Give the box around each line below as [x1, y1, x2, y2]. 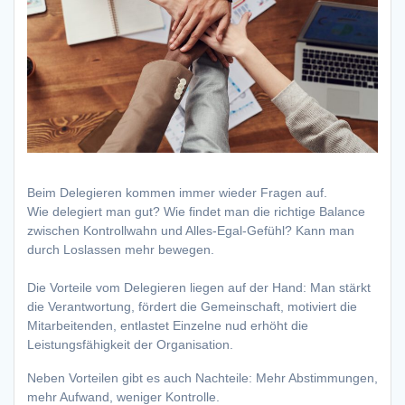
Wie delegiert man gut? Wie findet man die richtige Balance [27, 204, 365, 220]
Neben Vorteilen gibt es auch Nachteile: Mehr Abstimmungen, [27, 371, 378, 386]
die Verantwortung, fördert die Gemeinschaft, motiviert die [27, 299, 357, 315]
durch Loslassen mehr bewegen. [27, 242, 214, 258]
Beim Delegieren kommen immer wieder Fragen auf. [27, 185, 327, 201]
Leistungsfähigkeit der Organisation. [27, 337, 233, 353]
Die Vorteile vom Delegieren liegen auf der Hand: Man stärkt [27, 280, 371, 296]
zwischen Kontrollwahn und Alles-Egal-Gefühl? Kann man [27, 223, 354, 239]
